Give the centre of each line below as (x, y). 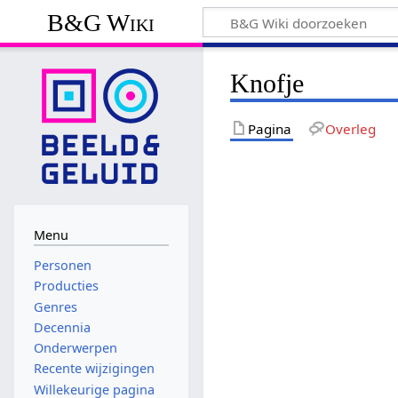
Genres (55, 306)
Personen (62, 266)
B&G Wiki (101, 22)
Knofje (267, 83)
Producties (66, 286)
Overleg (350, 128)
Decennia (62, 327)
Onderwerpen (75, 348)
